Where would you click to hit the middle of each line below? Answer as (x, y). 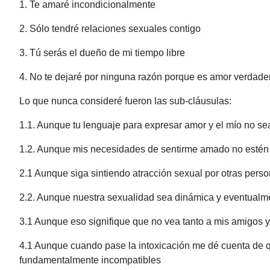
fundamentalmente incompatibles (90, 260)
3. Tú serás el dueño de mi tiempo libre (102, 53)
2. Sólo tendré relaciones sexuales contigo (110, 29)
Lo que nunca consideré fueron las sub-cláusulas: (125, 101)
